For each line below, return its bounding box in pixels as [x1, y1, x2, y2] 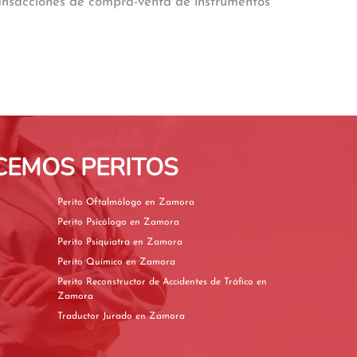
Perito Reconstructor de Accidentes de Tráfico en [57, 277, 257, 287]
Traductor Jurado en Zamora [135, 312, 185, 321]
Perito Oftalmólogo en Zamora [145, 198, 194, 207]
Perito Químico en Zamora [126, 257, 175, 267]
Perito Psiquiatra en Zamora [133, 237, 182, 247]
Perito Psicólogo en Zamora [130, 218, 179, 227]
